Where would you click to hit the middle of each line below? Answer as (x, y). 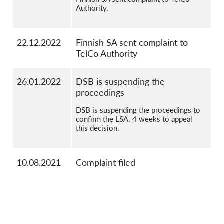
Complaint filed (106, 163)
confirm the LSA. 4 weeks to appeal (134, 119)
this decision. (98, 128)
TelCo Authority (107, 54)
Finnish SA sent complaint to (132, 43)
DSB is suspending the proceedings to (138, 110)
